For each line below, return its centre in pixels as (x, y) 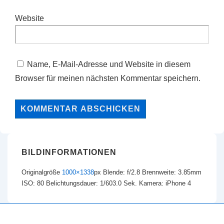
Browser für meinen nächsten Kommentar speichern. (108, 78)
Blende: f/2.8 (121, 172)
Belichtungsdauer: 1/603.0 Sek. (92, 183)
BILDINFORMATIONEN (69, 152)
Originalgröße (42, 172)
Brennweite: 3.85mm (172, 172)
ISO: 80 (33, 183)
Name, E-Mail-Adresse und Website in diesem (109, 64)
